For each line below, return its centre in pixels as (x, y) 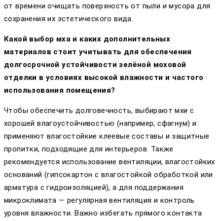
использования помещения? (60, 91)
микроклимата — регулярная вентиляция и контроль (99, 201)
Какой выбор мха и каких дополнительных (87, 39)
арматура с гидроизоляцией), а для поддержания (94, 188)
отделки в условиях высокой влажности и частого (104, 78)
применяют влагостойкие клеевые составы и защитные (107, 136)
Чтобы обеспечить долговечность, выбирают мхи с (99, 111)
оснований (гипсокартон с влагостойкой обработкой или (109, 175)
